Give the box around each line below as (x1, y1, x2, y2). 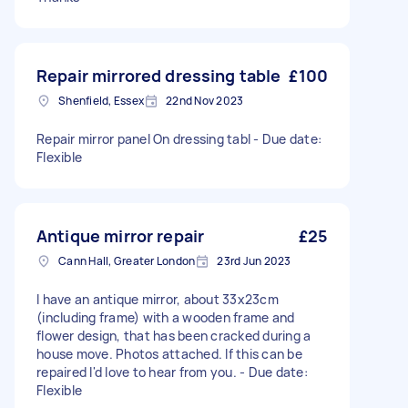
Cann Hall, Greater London (58, 253, 196, 269)
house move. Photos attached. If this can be (36, 345, 302, 362)
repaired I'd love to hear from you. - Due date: (36, 363, 308, 381)
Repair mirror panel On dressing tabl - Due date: (36, 130, 321, 148)
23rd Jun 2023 (217, 253, 291, 269)
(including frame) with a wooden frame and (36, 309, 295, 326)
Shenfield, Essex (58, 93, 144, 108)
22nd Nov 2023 (166, 93, 244, 108)
